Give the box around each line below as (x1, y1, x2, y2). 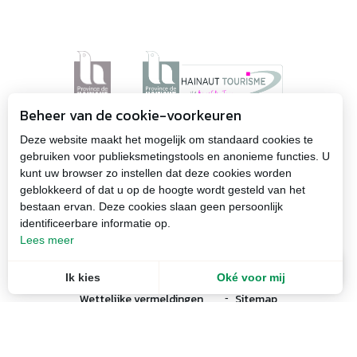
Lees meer (20, 233, 74, 246)
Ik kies (65, 271, 101, 284)
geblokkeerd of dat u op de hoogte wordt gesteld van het (20, 183, 305, 196)
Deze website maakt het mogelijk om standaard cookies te (20, 133, 313, 146)
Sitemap (235, 290, 277, 308)
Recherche (269, 278, 344, 296)
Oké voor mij (216, 271, 285, 284)
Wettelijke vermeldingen (80, 290, 203, 308)
